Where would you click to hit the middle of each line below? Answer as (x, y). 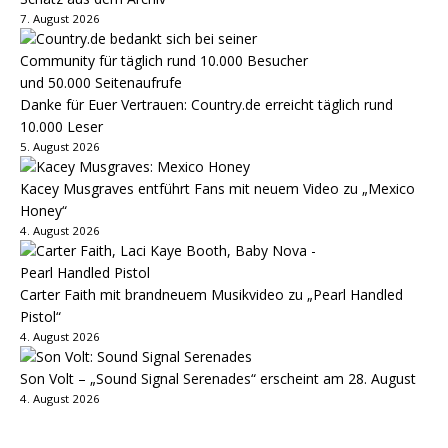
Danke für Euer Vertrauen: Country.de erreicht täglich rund (206, 104)
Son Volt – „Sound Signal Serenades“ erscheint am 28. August (218, 378)
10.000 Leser (61, 126)
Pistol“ (40, 316)
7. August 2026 (60, 18)
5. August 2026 (60, 146)
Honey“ (43, 210)
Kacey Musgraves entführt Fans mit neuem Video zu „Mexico (217, 188)
